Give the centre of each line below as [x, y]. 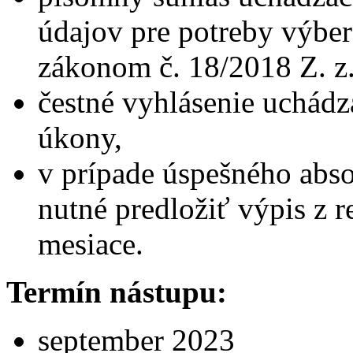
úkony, [80, 137]
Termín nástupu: [117, 292]
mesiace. [91, 243]
